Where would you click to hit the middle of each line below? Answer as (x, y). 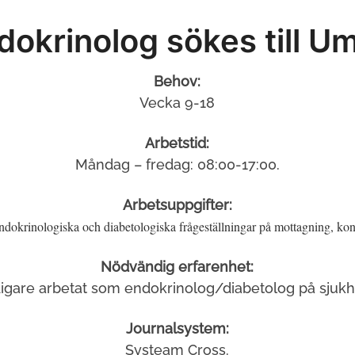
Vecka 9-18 (177, 103)
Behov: (177, 82)
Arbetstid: (177, 143)
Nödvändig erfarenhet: (177, 267)
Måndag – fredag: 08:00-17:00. (177, 165)
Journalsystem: (177, 329)
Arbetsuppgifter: (177, 205)
